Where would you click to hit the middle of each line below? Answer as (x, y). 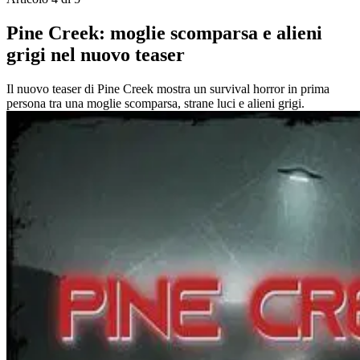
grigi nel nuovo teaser (96, 55)
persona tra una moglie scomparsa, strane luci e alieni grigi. (155, 103)
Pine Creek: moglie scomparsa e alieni (164, 33)
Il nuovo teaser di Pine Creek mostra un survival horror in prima (168, 88)
